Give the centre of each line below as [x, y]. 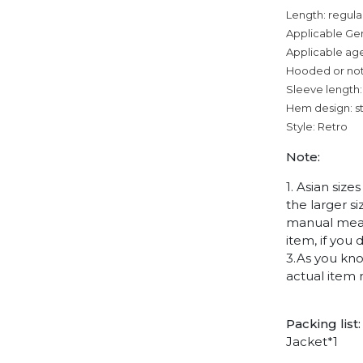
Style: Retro [316, 126]
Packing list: [323, 323]
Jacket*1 [312, 341]
